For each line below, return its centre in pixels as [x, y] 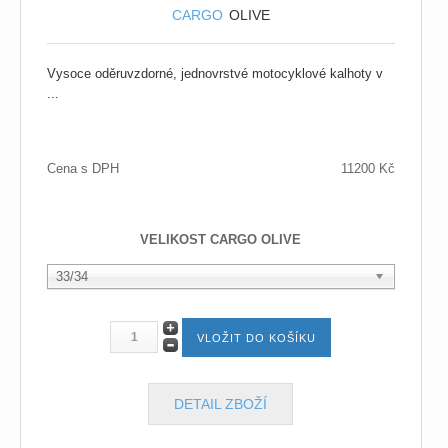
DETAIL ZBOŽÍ [221, 403]
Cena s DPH [83, 169]
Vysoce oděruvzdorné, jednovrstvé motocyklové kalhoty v [215, 74]
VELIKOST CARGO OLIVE [221, 239]
